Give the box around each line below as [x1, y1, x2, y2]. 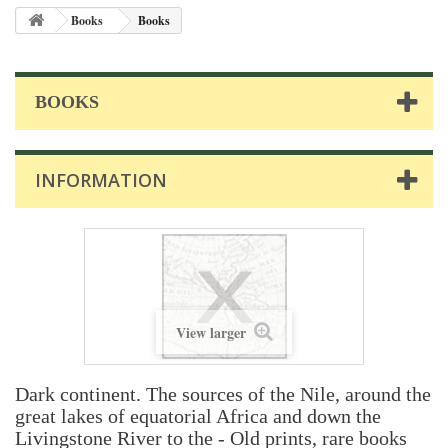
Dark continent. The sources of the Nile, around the [15, 383, 431, 405]
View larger [175, 322, 250, 343]
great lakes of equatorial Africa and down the [15, 405, 381, 427]
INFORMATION [35, 168, 167, 192]
